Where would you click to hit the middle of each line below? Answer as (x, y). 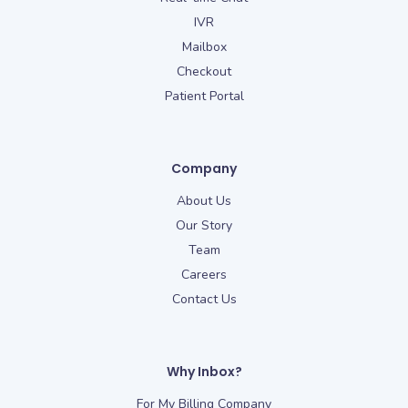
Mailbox (204, 47)
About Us (204, 201)
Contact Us (204, 300)
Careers (204, 275)
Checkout (204, 72)
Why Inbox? (204, 372)
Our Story (204, 226)
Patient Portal (204, 97)
